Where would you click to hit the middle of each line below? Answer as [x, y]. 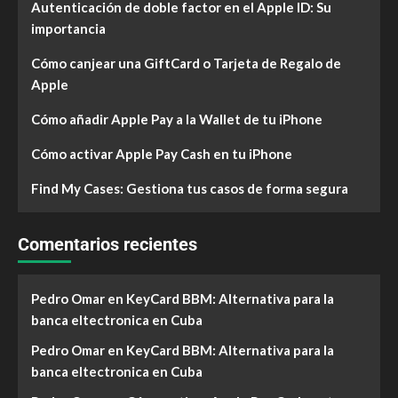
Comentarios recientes [107, 244]
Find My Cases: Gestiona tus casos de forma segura [190, 188]
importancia [68, 28]
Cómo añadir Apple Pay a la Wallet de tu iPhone [177, 119]
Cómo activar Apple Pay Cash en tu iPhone [162, 154]
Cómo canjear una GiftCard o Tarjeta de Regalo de [186, 63]
